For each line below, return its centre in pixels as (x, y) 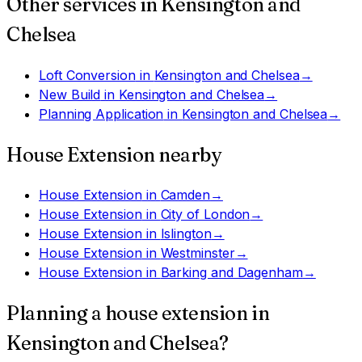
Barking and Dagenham (232, 273)
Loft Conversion (87, 75)
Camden (185, 195)
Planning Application (101, 114)
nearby (188, 154)
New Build (70, 94)
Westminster (198, 253)
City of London (205, 215)
